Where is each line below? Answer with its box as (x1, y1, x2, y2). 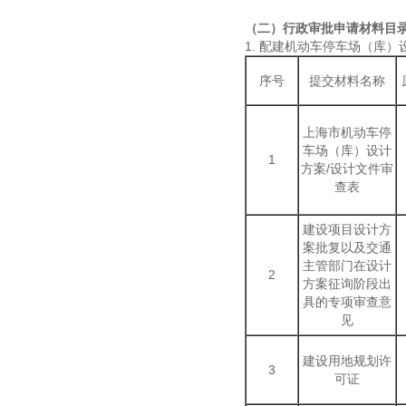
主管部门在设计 (303, 258, 391, 273)
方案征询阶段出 (303, 276, 391, 291)
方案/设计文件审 (301, 161, 393, 176)
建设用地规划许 (303, 353, 391, 368)
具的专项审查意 (303, 295, 391, 309)
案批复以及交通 (303, 240, 391, 255)
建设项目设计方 (303, 222, 391, 237)
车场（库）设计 (303, 143, 391, 158)
